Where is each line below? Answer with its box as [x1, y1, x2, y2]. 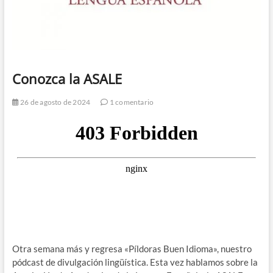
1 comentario [108, 97, 154, 107]
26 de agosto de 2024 [18, 97, 91, 107]
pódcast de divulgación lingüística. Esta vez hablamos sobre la [12, 256, 258, 268]
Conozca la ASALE [12, 69, 122, 88]
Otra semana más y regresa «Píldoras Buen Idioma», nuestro [12, 243, 252, 254]
